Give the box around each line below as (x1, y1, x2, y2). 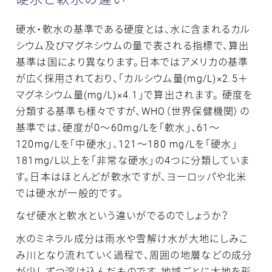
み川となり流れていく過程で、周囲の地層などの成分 (15, 248, 253, 262)
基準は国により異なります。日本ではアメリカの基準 (15, 55, 249, 69)
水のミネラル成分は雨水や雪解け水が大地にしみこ (15, 232, 249, 245)
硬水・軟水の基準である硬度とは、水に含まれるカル (15, 22, 251, 36)
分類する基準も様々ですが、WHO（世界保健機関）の (15, 104, 250, 118)
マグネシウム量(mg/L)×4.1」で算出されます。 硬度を (15, 87, 253, 101)
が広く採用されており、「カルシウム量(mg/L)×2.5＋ (15, 71, 249, 85)
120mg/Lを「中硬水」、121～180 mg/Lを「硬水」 (15, 137, 237, 151)
